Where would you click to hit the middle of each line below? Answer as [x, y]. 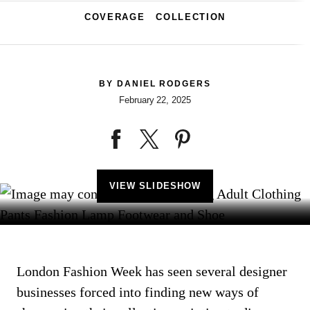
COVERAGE [115, 17]
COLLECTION [191, 17]
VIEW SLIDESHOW [155, 186]
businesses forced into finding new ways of [138, 292]
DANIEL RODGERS [164, 84]
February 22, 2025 [155, 100]
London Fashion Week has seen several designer [152, 271]
